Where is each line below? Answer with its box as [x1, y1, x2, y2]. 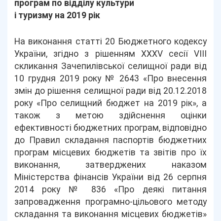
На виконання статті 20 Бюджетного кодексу [14, 37, 207, 46]
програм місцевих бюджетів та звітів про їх [14, 147, 207, 157]
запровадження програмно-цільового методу [14, 197, 207, 207]
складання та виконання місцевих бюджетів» [14, 209, 207, 219]
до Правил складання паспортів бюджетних [14, 135, 207, 145]
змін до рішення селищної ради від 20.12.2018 [14, 86, 207, 96]
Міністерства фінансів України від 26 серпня [14, 172, 207, 182]
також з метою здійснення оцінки [14, 110, 207, 120]
